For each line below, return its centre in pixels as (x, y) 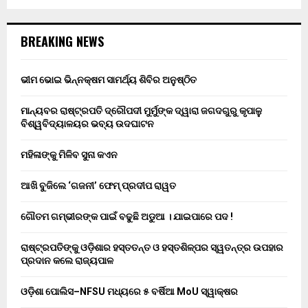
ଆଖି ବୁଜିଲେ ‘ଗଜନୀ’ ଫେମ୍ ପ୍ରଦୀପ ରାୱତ (98, 186)
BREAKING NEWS (62, 42)
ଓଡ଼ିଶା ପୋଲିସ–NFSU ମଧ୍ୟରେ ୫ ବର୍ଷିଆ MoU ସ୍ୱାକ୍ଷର (129, 292)
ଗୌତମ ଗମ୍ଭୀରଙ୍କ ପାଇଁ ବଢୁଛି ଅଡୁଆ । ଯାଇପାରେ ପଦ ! (127, 217)
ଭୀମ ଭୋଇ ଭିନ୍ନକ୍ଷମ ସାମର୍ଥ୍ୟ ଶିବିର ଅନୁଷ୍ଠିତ (109, 80)
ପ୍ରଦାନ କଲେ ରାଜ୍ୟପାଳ (67, 261)
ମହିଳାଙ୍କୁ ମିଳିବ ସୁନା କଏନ (69, 155)
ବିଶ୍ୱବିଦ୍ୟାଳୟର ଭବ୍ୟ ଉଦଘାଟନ (87, 124)
